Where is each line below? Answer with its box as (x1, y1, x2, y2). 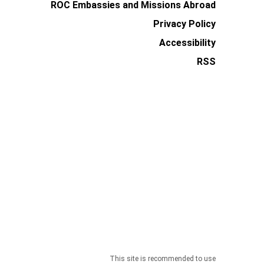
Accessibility (159, 37, 216, 48)
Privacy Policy (153, 18, 216, 29)
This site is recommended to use (110, 255, 216, 263)
